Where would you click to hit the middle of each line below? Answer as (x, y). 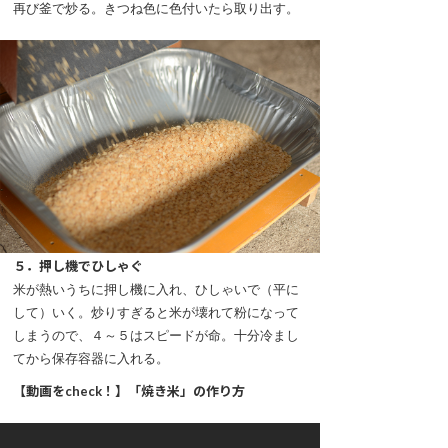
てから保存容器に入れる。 (91, 358)
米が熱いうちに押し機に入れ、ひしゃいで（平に (156, 289)
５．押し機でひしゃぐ (78, 266)
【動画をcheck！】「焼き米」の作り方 (129, 391)
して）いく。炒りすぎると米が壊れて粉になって (156, 312)
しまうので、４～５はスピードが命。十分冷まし (156, 335)
